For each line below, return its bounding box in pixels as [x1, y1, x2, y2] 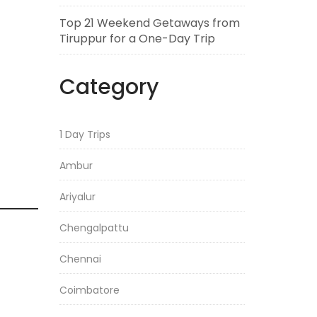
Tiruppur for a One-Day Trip [59, 30, 215, 47]
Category [59, 72, 158, 102]
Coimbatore [59, 283, 120, 297]
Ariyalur [59, 190, 96, 204]
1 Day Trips [59, 127, 110, 142]
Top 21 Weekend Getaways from [59, 15, 240, 31]
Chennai [59, 252, 101, 266]
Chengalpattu [59, 221, 129, 235]
